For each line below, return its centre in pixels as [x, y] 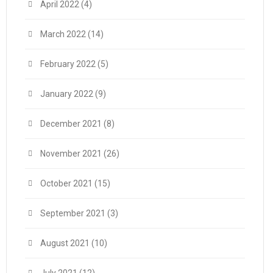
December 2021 [71, 124]
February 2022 [68, 64]
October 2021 [66, 183]
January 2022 [67, 94]
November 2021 [71, 154]
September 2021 [73, 213]
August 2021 [65, 243]
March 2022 [63, 34]
